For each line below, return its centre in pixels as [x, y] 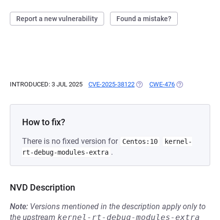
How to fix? [44, 122]
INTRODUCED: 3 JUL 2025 [46, 84]
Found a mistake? [144, 19]
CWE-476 [162, 84]
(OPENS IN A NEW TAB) [168, 84]
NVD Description [42, 187]
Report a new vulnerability [57, 19]
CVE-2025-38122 [111, 84]
